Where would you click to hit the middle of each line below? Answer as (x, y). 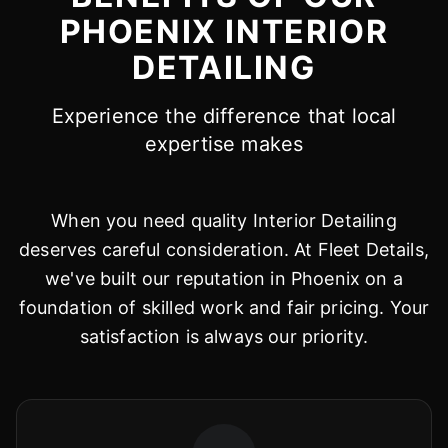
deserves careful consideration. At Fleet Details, (224, 249)
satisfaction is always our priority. (224, 336)
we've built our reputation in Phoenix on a (224, 278)
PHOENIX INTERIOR (224, 31)
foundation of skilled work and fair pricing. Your (224, 307)
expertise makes (224, 144)
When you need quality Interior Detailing (224, 220)
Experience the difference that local (224, 116)
